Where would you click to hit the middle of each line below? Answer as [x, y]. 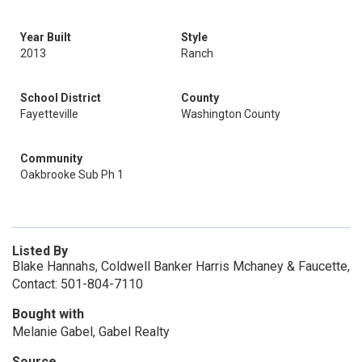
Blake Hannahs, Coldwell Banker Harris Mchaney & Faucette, [181, 266]
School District [61, 98]
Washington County [231, 114]
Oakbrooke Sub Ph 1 [72, 175]
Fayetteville [49, 114]
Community [51, 158]
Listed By [40, 251]
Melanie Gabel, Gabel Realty [91, 332]
